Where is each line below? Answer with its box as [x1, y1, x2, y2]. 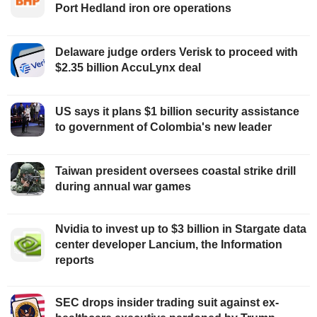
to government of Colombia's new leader [55, 120, 272, 133]
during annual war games [55, 180, 191, 192]
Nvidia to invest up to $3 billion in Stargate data [55, 222, 306, 235]
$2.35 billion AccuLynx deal [55, 61, 201, 74]
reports [55, 253, 94, 266]
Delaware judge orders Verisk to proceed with [55, 45, 298, 58]
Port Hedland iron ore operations [55, 1, 231, 14]
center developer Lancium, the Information [55, 238, 282, 250]
